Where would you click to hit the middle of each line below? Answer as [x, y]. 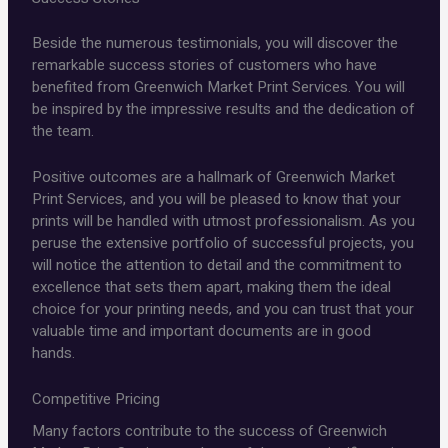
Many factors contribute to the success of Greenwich [210, 431]
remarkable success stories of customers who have [205, 64]
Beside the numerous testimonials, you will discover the [215, 42]
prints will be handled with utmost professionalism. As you [224, 220]
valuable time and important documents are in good [202, 330]
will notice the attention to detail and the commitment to [217, 264]
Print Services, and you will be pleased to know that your [217, 198]
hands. [54, 352]
